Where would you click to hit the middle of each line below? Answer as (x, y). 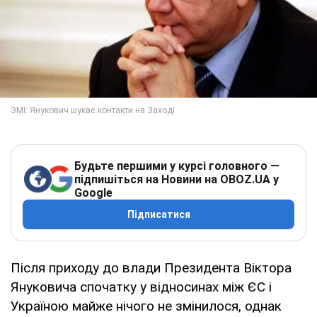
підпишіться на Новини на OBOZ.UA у (177, 179)
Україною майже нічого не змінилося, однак (146, 306)
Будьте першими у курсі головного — (177, 166)
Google (93, 192)
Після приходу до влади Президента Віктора (151, 267)
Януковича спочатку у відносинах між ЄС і (141, 287)
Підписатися (158, 214)
